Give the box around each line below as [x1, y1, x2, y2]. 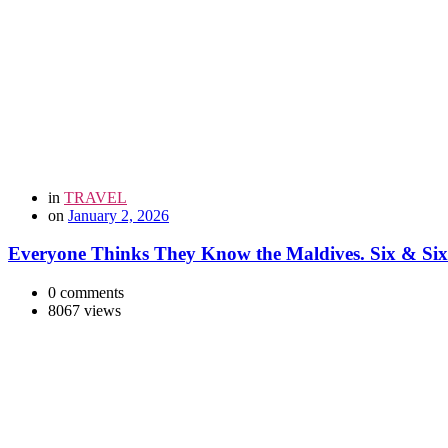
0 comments [48, 284, 124, 302]
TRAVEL [64, 188, 127, 206]
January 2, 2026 [68, 206, 169, 224]
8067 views [48, 302, 121, 320]
